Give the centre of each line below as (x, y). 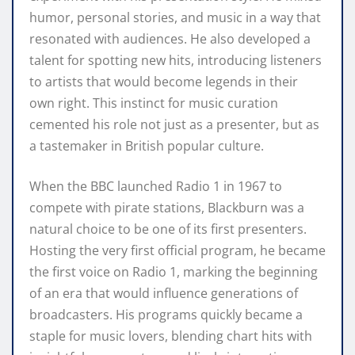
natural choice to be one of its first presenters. (168, 229)
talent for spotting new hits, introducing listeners (176, 60)
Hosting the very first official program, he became (177, 250)
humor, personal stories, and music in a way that (175, 17)
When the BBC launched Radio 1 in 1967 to (156, 186)
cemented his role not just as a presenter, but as (174, 124)
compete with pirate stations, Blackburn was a (167, 207)
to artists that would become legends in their (164, 81)
